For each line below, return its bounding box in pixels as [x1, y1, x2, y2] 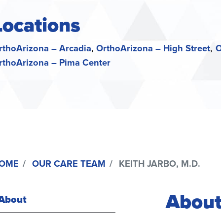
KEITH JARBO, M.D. [116, 157, 200, 170]
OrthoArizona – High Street [96, 41, 211, 55]
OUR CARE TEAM [32, 157, 106, 170]
